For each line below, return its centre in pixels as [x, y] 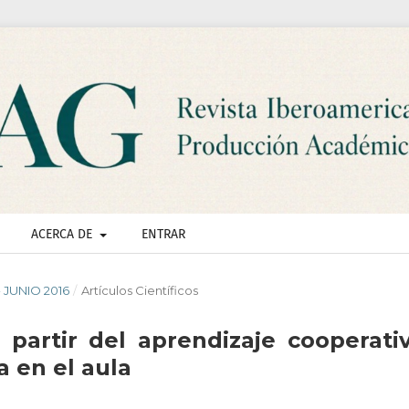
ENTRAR [163, 235]
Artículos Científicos [139, 291]
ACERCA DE [63, 235]
